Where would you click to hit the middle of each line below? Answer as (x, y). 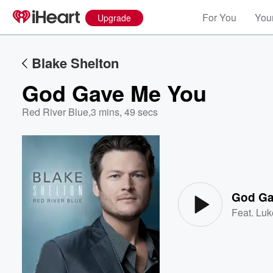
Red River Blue (55, 112)
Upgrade (114, 18)
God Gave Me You (114, 93)
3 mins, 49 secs (124, 112)
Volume (230, 170)
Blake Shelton (75, 63)
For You (219, 17)
